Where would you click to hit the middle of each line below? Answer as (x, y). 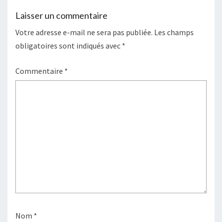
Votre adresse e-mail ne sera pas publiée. (84, 32)
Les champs (174, 32)
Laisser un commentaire (61, 15)
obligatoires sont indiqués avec (69, 46)
